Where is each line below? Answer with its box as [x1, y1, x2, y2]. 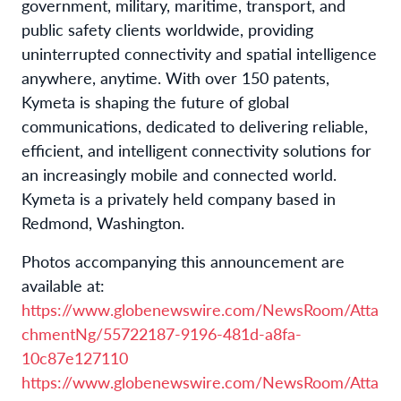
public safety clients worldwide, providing [21, 17, 313, 40]
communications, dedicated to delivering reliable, [21, 114, 368, 137]
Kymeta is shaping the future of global [21, 90, 289, 113]
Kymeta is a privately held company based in [21, 186, 336, 209]
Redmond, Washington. [21, 210, 184, 234]
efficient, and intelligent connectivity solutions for [21, 138, 371, 161]
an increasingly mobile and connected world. [21, 162, 337, 185]
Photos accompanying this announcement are [21, 249, 345, 272]
